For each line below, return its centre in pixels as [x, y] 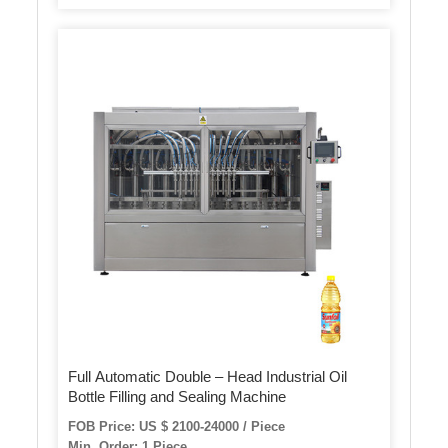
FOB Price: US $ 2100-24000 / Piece [177, 426]
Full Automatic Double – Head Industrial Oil [208, 376]
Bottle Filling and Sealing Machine [177, 396]
